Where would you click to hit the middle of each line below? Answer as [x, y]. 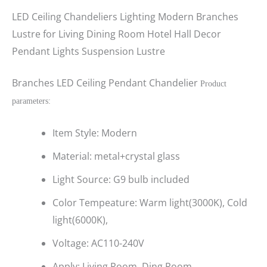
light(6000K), [80, 220]
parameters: [31, 101]
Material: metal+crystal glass [116, 156]
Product [213, 84]
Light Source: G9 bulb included [121, 180]
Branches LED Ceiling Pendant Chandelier [106, 83]
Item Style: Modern [95, 133]
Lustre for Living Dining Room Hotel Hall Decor [117, 34]
